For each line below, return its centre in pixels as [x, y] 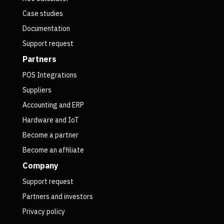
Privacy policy [43, 212]
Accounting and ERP [53, 105]
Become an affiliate [53, 150]
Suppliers [37, 90]
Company [40, 166]
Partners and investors [57, 197]
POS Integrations [49, 75]
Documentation [46, 29]
